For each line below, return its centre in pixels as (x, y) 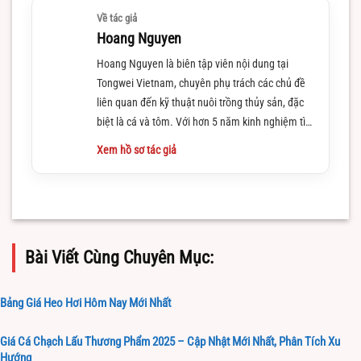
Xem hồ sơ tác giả (137, 150)
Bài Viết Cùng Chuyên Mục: (119, 258)
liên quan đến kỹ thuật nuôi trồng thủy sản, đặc (200, 103)
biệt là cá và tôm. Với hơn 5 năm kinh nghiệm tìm (205, 122)
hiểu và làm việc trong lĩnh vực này (173, 141)
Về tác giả (117, 19)
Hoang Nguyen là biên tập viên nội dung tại (193, 64)
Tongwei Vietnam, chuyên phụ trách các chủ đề (201, 83)
